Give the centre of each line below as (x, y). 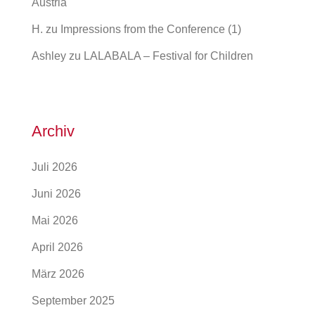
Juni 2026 (56, 193)
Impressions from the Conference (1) (151, 29)
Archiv (53, 131)
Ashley (49, 56)
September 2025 (73, 300)
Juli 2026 (54, 167)
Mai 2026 (55, 220)
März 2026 (58, 274)
